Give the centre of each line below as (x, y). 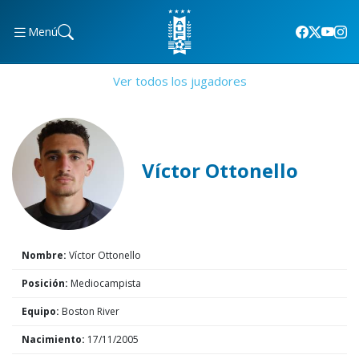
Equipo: (40, 311)
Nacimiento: (53, 339)
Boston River (89, 311)
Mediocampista (105, 283)
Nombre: (44, 255)
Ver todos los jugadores (179, 81)
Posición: (45, 283)
